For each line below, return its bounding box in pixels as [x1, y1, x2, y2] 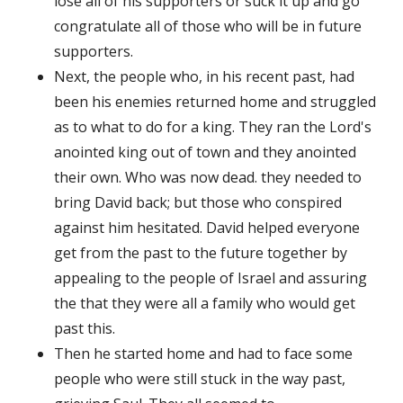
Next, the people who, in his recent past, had [54, 66, 354, 86]
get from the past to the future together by [54, 242, 347, 263]
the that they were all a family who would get [54, 292, 355, 313]
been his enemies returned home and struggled [54, 91, 376, 112]
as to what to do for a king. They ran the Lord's [54, 116, 372, 137]
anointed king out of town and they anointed [54, 141, 356, 162]
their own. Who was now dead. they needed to [54, 166, 362, 187]
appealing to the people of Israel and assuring [54, 267, 367, 288]
